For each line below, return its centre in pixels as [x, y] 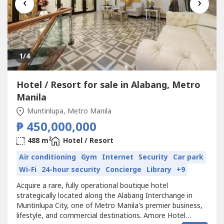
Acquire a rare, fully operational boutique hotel [92, 186]
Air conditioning [47, 157]
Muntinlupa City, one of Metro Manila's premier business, [109, 206]
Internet [117, 157]
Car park [188, 157]
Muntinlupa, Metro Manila [68, 111]
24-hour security [71, 169]
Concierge [123, 169]
